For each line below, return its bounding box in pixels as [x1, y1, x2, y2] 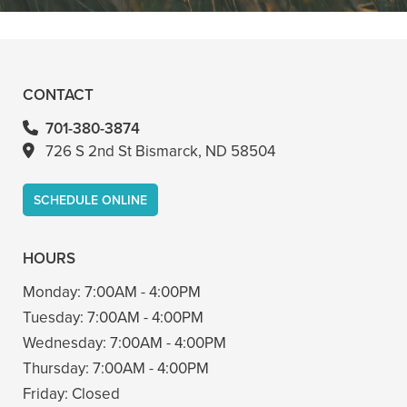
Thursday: [23, 356, 93, 380]
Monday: [23, 280, 84, 303]
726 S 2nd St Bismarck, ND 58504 [45, 139, 275, 163]
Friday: [23, 382, 72, 405]
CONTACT [23, 83, 94, 106]
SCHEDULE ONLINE [34, 190, 147, 210]
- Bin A [180, 21, 227, 42]
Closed [72, 382, 120, 405]
